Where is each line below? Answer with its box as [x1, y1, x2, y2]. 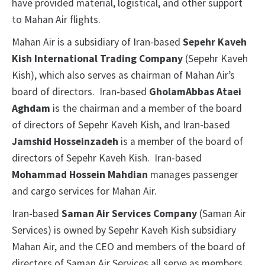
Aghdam [12, 102, 53, 115]
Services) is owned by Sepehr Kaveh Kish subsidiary [12, 224, 236, 237]
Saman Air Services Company [59, 207, 197, 221]
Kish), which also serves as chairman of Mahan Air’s [12, 69, 235, 82]
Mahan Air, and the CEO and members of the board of [12, 240, 245, 254]
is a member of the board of [118, 135, 243, 148]
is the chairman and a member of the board [53, 102, 242, 115]
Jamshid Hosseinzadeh [12, 135, 118, 148]
